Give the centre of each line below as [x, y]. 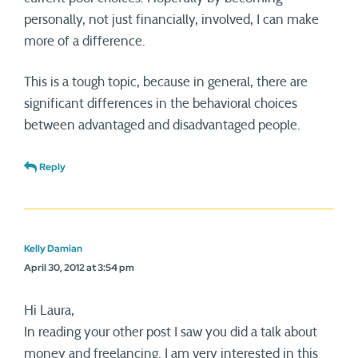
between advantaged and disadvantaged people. [162, 125]
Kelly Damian [53, 249]
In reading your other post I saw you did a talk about [171, 332]
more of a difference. [85, 42]
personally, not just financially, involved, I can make [171, 20]
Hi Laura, [49, 311]
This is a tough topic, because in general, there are [166, 82]
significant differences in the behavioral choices [161, 104]
